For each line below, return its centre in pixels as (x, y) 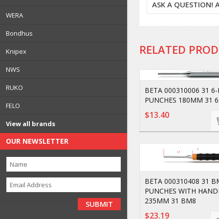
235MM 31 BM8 (170, 201)
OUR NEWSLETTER (37, 141)
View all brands (31, 124)
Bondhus (19, 33)
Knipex (16, 51)
